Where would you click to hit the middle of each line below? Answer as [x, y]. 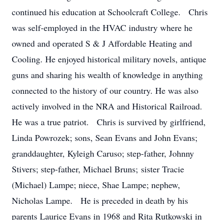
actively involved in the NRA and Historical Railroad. [107, 106]
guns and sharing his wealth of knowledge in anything [107, 75]
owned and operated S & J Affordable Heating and [102, 43]
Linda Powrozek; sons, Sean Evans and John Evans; [105, 137]
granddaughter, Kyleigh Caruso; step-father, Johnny [103, 153]
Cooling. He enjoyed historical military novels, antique [109, 59]
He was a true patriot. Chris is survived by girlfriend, [109, 122]
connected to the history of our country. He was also [105, 90]
